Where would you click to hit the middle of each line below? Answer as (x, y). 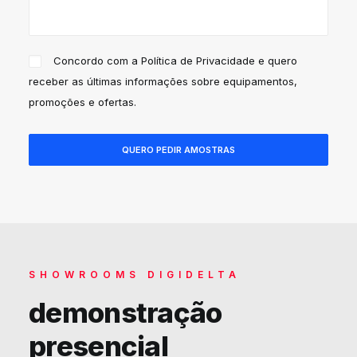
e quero (277, 61)
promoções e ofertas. (82, 102)
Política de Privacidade (198, 61)
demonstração (126, 312)
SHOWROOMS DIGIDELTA (135, 275)
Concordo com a (98, 61)
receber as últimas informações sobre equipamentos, (163, 81)
